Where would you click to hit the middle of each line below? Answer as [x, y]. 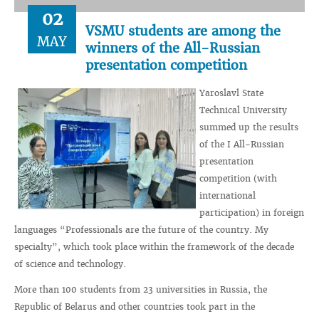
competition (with [238, 178]
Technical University [243, 110]
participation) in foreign [252, 213]
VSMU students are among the [183, 31]
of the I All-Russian [242, 144]
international [228, 195]
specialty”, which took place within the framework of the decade [154, 247]
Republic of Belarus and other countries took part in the [135, 307]
